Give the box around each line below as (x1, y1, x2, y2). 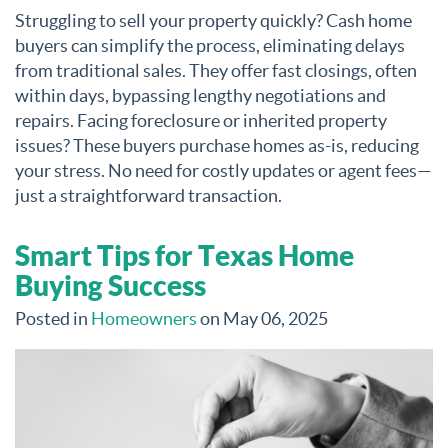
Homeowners (91, 308, 197, 330)
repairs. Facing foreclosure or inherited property (15, 110, 387, 132)
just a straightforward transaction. (15, 185, 282, 207)
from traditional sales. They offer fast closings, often (15, 60, 417, 82)
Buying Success (15, 269, 206, 303)
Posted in (15, 308, 91, 330)
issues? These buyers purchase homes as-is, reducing (15, 135, 419, 157)
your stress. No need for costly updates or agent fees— (15, 160, 432, 182)
